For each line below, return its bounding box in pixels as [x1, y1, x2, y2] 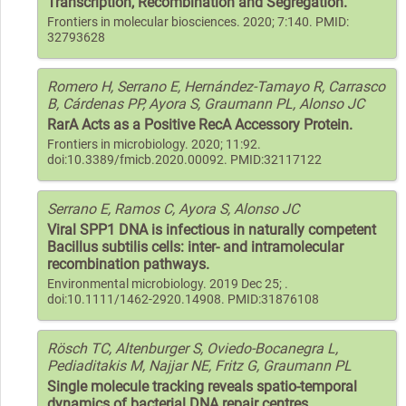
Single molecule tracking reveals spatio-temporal [47, 377, 357, 395]
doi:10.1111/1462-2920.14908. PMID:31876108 [47, 291, 319, 307]
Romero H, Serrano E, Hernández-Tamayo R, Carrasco [47, 77, 385, 95]
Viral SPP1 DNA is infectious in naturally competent [47, 220, 376, 238]
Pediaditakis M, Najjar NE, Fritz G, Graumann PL [47, 356, 352, 374]
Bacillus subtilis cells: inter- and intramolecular [47, 237, 343, 256]
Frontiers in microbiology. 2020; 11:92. [47, 136, 261, 152]
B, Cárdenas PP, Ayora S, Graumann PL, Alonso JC [47, 94, 364, 112]
